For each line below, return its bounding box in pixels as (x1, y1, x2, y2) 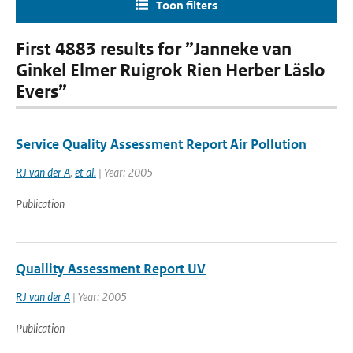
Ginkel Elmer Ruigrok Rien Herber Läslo (16, 60, 325, 81)
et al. (75, 165, 96, 180)
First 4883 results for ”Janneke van (16, 39, 292, 60)
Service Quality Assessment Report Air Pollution (16, 136, 307, 153)
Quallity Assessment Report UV (16, 260, 206, 277)
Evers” (16, 81, 67, 102)
